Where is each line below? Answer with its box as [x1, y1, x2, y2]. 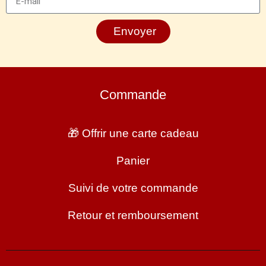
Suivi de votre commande [68, 182, 198, 195]
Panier [116, 154, 150, 167]
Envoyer [113, 25, 156, 38]
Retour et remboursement [68, 209, 198, 222]
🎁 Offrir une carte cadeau [67, 127, 199, 140]
